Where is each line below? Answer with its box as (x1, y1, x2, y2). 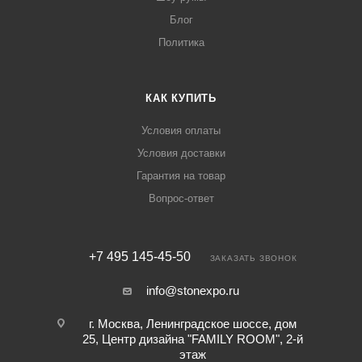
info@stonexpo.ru (146, 284, 239, 298)
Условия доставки (137, 147, 225, 160)
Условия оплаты (141, 124, 221, 137)
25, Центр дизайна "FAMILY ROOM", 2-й (82, 332, 303, 347)
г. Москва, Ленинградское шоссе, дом (89, 317, 297, 331)
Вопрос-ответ (148, 192, 214, 205)
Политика (158, 36, 204, 49)
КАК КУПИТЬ (145, 92, 217, 105)
